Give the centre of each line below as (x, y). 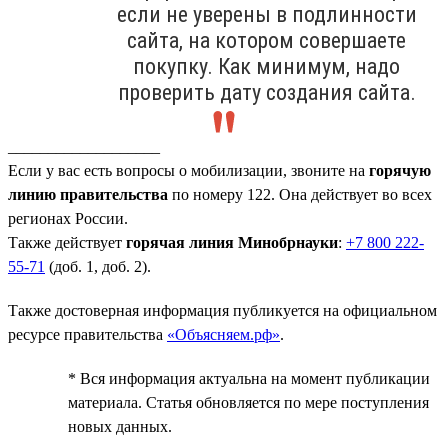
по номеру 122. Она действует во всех (300, 194)
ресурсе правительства (87, 334)
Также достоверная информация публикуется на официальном (222, 310)
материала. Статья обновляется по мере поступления (248, 402)
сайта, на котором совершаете (266, 40)
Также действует (65, 242)
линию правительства (88, 194)
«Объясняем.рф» (223, 334)
